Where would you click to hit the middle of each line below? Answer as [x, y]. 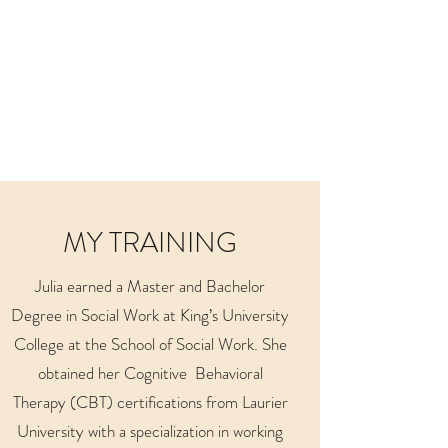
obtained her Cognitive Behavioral [150, 373]
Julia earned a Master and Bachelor [150, 286]
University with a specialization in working [150, 431]
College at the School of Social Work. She [150, 344]
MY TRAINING [150, 243]
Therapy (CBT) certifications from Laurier [150, 402]
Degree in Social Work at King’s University [150, 315]
